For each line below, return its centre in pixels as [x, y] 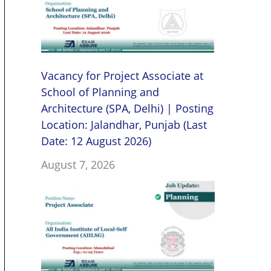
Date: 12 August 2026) [96, 141]
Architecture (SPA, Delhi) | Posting [127, 108]
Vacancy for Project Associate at [122, 75]
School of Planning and [100, 92]
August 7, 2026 [78, 164]
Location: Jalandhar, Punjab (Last [124, 124]
